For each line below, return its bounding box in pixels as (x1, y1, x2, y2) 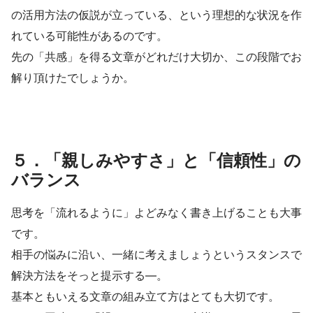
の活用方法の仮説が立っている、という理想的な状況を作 (11, 7, 302, 22)
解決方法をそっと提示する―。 (11, 268, 168, 282)
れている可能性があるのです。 (11, 28, 168, 43)
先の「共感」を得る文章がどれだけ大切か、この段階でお (11, 49, 302, 64)
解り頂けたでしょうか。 (11, 70, 134, 85)
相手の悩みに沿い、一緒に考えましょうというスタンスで (11, 247, 302, 261)
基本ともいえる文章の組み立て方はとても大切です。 (11, 289, 279, 303)
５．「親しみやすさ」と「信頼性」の (11, 150, 301, 170)
